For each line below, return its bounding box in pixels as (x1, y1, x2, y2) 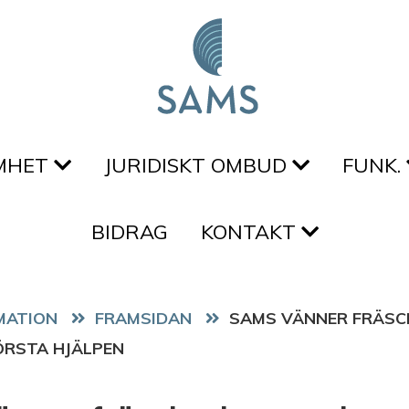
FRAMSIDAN (95, 308, 192, 328)
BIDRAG (90, 219, 168, 245)
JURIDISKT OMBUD (103, 152, 292, 178)
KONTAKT (200, 219, 301, 245)
